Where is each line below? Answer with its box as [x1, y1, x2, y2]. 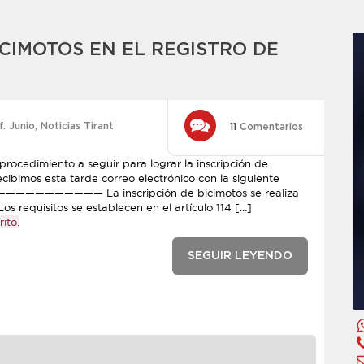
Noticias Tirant [41, 121, 114, 131]
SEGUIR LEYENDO [188, 250, 292, 262]
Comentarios [236, 122, 303, 132]
